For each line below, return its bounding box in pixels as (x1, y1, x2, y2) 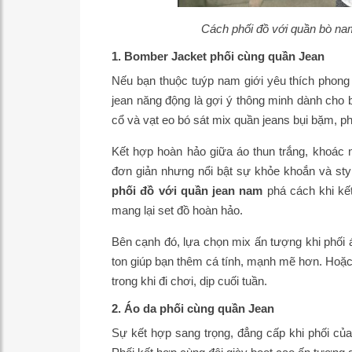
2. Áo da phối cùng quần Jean (112, 301, 274, 315)
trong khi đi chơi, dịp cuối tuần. (112, 273, 267, 288)
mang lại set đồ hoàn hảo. (112, 203, 243, 217)
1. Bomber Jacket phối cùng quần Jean (112, 49, 324, 63)
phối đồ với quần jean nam (112, 183, 263, 197)
